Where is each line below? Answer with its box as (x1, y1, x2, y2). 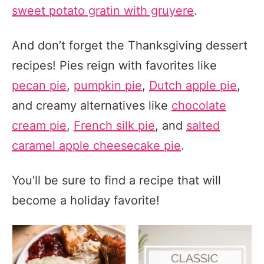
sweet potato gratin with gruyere (12, 4, 194, 18)
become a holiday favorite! (12, 193, 160, 207)
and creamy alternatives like (12, 98, 171, 113)
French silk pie (74, 118, 155, 133)
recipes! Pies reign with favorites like (12, 58, 217, 72)
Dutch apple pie (149, 78, 237, 93)
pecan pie (12, 78, 67, 93)
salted (186, 118, 220, 133)
